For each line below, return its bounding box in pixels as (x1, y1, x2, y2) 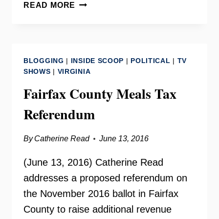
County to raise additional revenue (23, 204, 172, 215)
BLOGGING (23, 57, 64, 65)
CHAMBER (75, 22, 119, 31)
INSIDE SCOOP (70, 57, 124, 65)
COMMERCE (75, 47, 125, 55)
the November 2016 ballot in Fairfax (23, 188, 178, 199)
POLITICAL (131, 57, 171, 65)
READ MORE (23, 1, 76, 9)
